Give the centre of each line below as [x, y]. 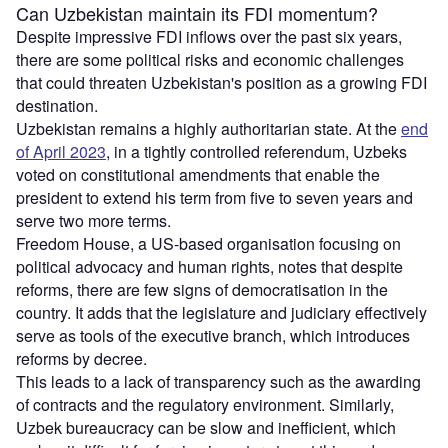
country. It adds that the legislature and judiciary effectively [221, 312]
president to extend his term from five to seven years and [214, 197]
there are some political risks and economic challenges [210, 59]
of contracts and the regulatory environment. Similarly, [205, 404]
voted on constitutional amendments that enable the [198, 174]
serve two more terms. [93, 220]
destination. [57, 105]
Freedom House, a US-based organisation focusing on [208, 243]
